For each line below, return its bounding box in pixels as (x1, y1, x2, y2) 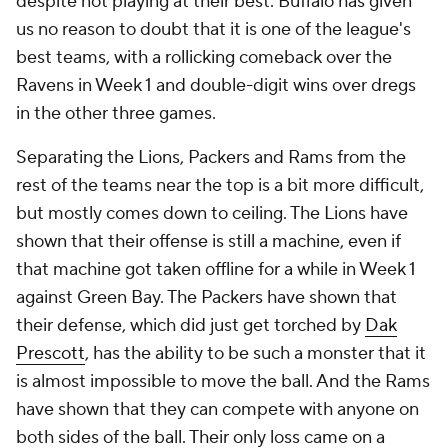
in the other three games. (16, 102, 216, 125)
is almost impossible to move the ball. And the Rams (16, 370, 430, 393)
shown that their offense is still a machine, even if (16, 230, 401, 253)
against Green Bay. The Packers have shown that (16, 286, 397, 309)
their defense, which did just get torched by (16, 314, 365, 337)
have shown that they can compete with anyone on (16, 398, 419, 421)
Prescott (16, 342, 85, 365)
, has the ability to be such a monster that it (85, 342, 426, 365)
